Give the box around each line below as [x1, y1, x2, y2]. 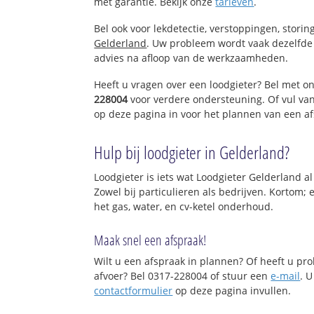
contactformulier [94, 284, 173, 298]
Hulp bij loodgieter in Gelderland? [94, 139, 290, 164]
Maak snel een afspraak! [94, 231, 207, 250]
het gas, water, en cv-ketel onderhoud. [94, 199, 274, 213]
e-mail [271, 269, 301, 283]
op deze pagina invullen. [172, 284, 292, 298]
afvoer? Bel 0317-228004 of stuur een [94, 269, 271, 283]
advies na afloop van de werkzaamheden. [94, 50, 289, 64]
